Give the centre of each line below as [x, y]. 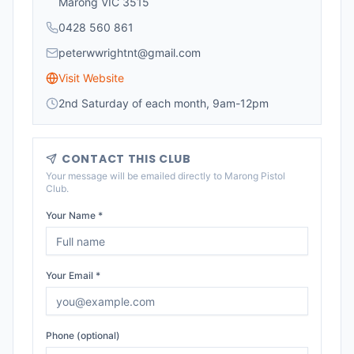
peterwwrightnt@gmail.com [130, 53]
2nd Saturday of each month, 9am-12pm [164, 103]
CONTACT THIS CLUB [126, 159]
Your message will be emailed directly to [135, 176]
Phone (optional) [83, 335]
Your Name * [74, 215]
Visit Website [91, 78]
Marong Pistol [255, 176]
